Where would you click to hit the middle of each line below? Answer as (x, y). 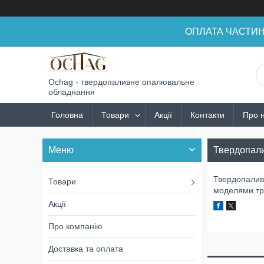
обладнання (72, 92)
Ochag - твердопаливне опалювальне (121, 82)
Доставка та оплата (86, 249)
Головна (67, 115)
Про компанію (75, 226)
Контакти (207, 115)
